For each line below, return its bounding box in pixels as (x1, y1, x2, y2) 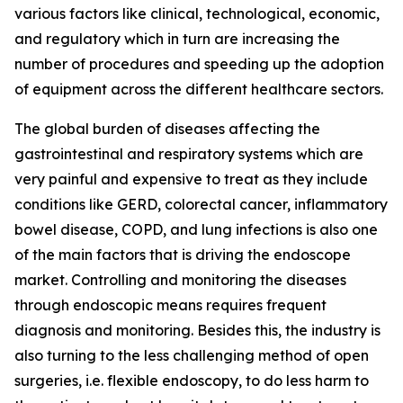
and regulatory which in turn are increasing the (14, 30, 340, 49)
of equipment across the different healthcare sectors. (14, 80, 383, 99)
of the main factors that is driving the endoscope (14, 246, 351, 264)
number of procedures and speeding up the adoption (14, 55, 384, 74)
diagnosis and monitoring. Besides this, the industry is (14, 321, 381, 340)
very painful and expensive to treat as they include (14, 170, 368, 189)
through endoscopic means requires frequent (14, 296, 327, 315)
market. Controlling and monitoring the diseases (14, 271, 346, 290)
